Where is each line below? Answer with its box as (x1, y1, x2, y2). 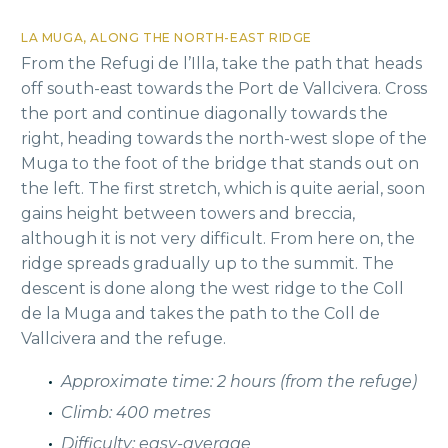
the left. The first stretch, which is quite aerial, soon (21, 178, 425, 198)
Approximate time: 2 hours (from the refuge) (61, 371, 417, 391)
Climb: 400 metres (61, 402, 211, 422)
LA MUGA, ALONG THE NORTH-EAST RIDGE (21, 29, 312, 45)
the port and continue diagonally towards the (21, 103, 388, 123)
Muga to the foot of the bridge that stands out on (21, 153, 419, 173)
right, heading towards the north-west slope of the (21, 128, 427, 148)
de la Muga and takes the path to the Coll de (21, 303, 380, 323)
